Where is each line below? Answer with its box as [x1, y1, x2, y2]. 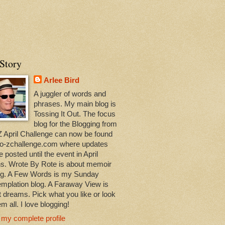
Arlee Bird [44, 76, 80, 85]
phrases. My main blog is [34, 100, 117, 108]
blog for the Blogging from [34, 120, 118, 129]
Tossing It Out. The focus [34, 110, 116, 119]
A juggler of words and [34, 90, 106, 98]
